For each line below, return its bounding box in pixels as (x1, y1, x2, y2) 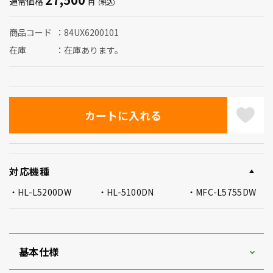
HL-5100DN (107, 186, 154, 198)
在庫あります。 (64, 44, 123, 56)
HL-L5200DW (18, 186, 71, 198)
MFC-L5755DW (196, 186, 257, 198)
